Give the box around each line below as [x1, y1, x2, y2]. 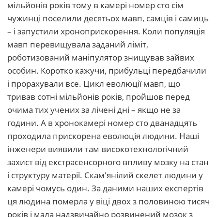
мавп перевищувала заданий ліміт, [7, 39, 148, 50]
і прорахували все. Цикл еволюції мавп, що [7, 78, 180, 89]
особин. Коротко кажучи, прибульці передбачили [7, 65, 206, 76]
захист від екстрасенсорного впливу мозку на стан [7, 156, 209, 168]
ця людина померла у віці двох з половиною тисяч [7, 196, 210, 207]
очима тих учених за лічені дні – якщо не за [7, 104, 181, 115]
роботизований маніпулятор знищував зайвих [7, 52, 194, 63]
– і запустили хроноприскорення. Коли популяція [7, 26, 205, 37]
